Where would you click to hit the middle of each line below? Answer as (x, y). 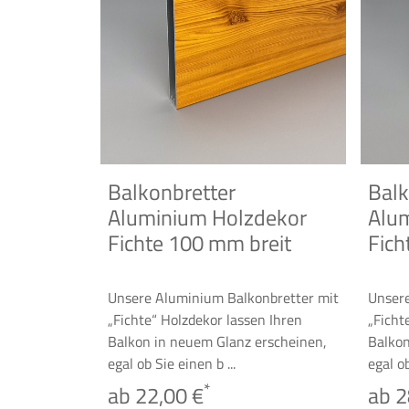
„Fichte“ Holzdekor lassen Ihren (205, 320)
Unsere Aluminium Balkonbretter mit (223, 298)
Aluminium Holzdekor (207, 217)
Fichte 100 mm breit (199, 243)
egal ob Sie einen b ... (172, 363)
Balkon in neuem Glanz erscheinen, (217, 341)
